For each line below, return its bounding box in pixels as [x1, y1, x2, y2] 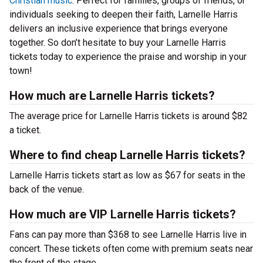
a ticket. [9, 124, 41, 136]
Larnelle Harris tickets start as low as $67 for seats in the [9, 170, 245, 181]
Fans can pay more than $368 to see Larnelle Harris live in [9, 229, 247, 240]
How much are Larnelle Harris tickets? [9, 89, 215, 103]
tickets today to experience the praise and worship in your [9, 51, 247, 62]
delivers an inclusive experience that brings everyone [9, 23, 228, 34]
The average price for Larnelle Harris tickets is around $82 [9, 110, 248, 122]
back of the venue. [9, 184, 84, 195]
